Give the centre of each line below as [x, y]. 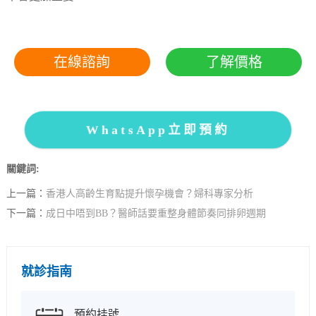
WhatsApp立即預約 [158, 130]
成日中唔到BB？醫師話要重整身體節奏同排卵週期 [156, 214]
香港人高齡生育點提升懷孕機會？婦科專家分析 [149, 195]
